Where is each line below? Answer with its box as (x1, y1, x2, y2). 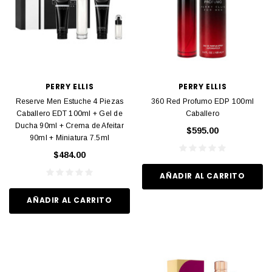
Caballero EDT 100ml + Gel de (16, 109, 123, 118)
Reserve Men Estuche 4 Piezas (15, 97, 124, 106)
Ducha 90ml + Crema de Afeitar (15, 121, 124, 130)
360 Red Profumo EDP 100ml (151, 97, 254, 106)
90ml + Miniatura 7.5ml (29, 133, 110, 142)
